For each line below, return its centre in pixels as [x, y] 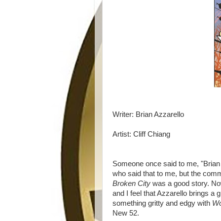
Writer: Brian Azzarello [148, 114]
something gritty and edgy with [162, 203]
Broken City [132, 184]
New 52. [126, 213]
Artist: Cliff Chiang [141, 134]
